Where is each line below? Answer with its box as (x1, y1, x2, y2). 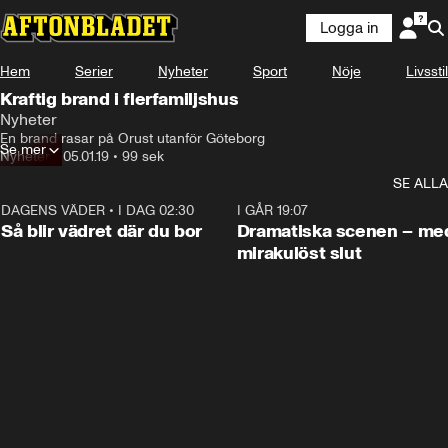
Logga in (320, 19, 378, 37)
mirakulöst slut (236, 242, 362, 264)
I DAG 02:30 (118, 202, 194, 219)
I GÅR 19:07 (236, 202, 308, 219)
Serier (75, 63, 113, 80)
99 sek (122, 148, 164, 165)
